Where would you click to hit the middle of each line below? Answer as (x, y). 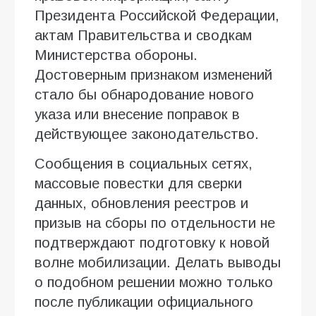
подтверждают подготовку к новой (152, 242)
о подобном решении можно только (154, 282)
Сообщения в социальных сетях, (144, 163)
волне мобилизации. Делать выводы (158, 262)
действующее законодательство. (147, 134)
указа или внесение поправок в (137, 114)
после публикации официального (144, 302)
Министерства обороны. (116, 55)
